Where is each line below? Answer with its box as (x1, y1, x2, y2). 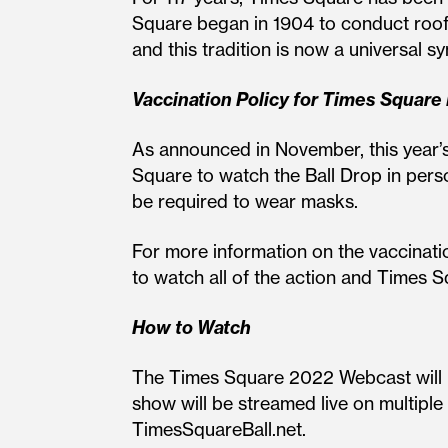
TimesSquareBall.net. (132, 418, 306, 441)
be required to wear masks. (132, 190, 358, 213)
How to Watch (132, 316, 251, 339)
